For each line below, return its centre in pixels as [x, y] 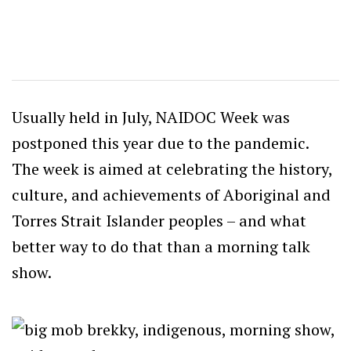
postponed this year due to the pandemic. [160, 143]
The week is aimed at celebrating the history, [172, 168]
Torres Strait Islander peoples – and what [159, 220]
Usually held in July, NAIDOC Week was [151, 117]
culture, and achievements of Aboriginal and [171, 194]
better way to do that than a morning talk [161, 246]
